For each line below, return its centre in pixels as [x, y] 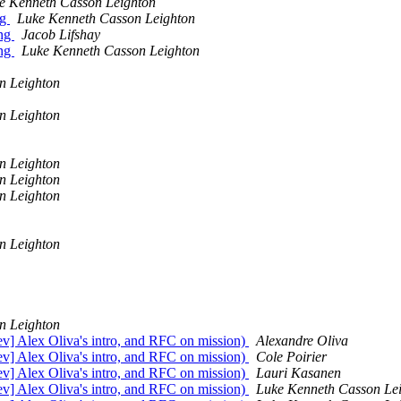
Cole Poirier [291, 357]
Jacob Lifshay [61, 35]
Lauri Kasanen [299, 373]
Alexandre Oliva [302, 341]
